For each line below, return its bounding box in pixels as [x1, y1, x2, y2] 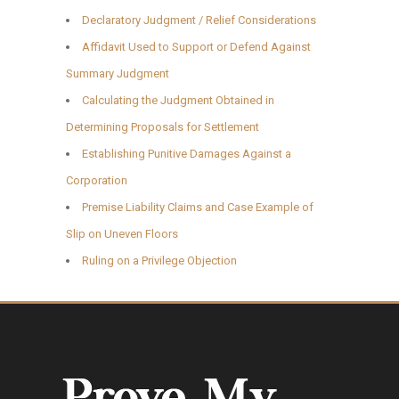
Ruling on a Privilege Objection [82, 253, 237, 267]
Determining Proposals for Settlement [66, 119, 259, 134]
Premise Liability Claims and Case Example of [82, 199, 313, 214]
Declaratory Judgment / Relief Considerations [82, 12, 316, 27]
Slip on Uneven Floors [66, 226, 178, 240]
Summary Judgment [66, 66, 169, 80]
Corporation [66, 173, 127, 187]
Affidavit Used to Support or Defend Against [82, 39, 311, 53]
